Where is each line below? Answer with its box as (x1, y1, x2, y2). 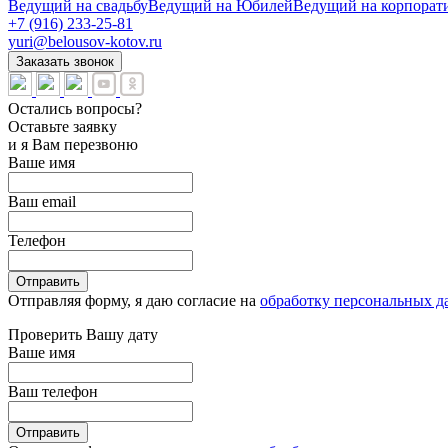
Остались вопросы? (8, 99, 142, 117)
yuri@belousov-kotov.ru (8, 32, 162, 50)
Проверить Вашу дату (8, 325, 158, 343)
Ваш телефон (8, 382, 98, 400)
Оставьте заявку (8, 117, 117, 135)
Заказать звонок (16, 53, 114, 69)
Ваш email (8, 192, 76, 210)
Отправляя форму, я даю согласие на (8, 291, 260, 309)
